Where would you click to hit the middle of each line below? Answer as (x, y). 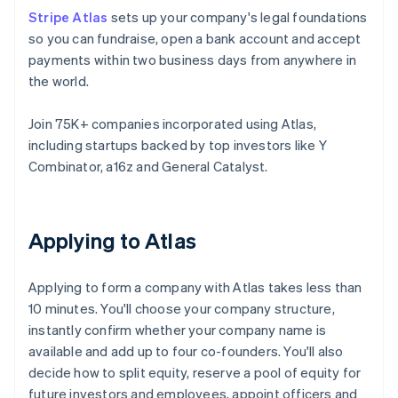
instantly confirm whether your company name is (178, 330)
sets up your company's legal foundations (238, 17)
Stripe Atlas (68, 17)
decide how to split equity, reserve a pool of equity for (195, 373)
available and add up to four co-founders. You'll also (186, 351)
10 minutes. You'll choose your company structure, (182, 309)
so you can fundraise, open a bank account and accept (195, 39)
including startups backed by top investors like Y (178, 145)
